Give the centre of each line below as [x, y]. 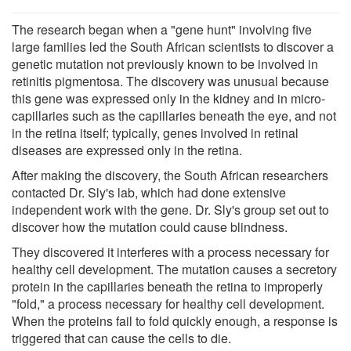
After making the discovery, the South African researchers [170, 175]
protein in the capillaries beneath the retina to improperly [167, 286]
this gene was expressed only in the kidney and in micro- [168, 98]
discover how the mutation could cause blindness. [150, 226]
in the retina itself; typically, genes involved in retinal [155, 132]
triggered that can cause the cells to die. [121, 338]
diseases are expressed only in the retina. [127, 150]
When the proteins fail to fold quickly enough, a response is [175, 320]
